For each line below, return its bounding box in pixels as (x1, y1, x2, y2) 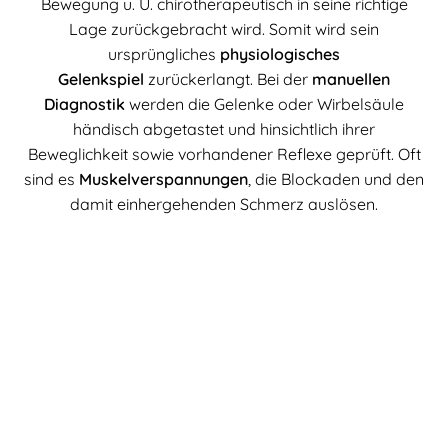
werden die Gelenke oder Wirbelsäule (125, 93, 404, 114)
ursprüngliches (108, 43, 220, 64)
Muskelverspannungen (79, 168, 248, 189)
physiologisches (220, 43, 340, 64)
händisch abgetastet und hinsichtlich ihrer (73, 118, 375, 139)
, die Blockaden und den (248, 168, 424, 189)
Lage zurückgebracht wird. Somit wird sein (69, 18, 379, 39)
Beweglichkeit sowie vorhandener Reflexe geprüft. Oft (27, 143, 421, 164)
